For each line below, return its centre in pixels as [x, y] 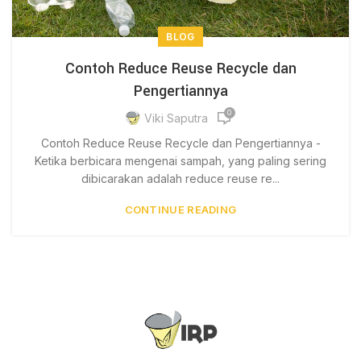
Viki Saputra [176, 118]
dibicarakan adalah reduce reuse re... [180, 178]
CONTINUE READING [180, 209]
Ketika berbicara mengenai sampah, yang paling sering [180, 160]
